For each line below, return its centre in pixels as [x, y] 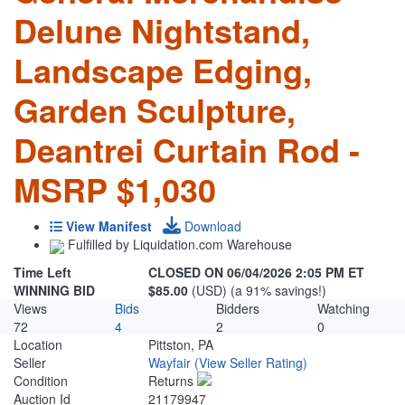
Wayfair [170, 363]
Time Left [42, 273]
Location [38, 345]
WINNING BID [54, 291]
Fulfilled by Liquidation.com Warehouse [178, 245]
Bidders [238, 309]
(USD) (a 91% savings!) [259, 291]
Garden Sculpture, [155, 110]
